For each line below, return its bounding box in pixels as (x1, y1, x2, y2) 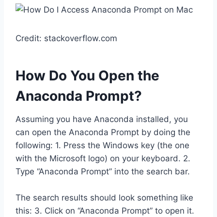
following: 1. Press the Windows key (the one (15, 140, 189, 151)
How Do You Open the (15, 67, 159, 84)
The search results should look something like (15, 193, 193, 203)
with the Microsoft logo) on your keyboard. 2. (15, 154, 190, 164)
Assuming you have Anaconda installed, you (15, 114, 188, 124)
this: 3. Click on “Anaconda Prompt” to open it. (15, 206, 194, 216)
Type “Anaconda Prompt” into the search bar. (15, 167, 190, 177)
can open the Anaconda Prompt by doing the (15, 127, 190, 138)
